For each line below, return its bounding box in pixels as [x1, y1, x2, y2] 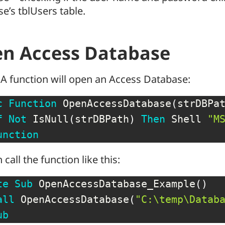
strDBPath [75, 113, 129, 125]
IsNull [27, 113, 69, 125]
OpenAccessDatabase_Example [33, 177, 195, 190]
